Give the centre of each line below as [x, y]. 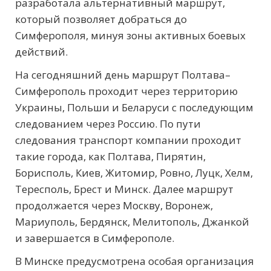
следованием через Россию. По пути [108, 123]
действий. [41, 51]
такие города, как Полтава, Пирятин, [110, 156]
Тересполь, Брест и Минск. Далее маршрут [124, 189]
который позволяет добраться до [101, 19]
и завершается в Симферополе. [95, 238]
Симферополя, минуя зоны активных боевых [130, 35]
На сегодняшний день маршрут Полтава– [123, 74]
